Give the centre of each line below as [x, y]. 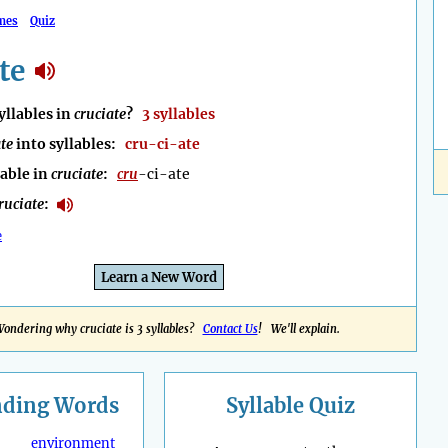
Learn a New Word [159, 278]
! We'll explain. [298, 329]
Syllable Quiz [290, 406]
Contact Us [230, 329]
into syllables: [69, 144]
